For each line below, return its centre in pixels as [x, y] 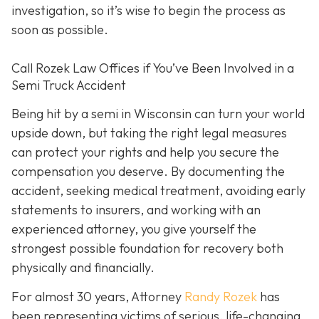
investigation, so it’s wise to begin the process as [148, 10]
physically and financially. [83, 267]
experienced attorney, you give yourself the [134, 229]
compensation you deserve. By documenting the [148, 171]
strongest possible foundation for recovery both [147, 248]
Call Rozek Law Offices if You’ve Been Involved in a [153, 68]
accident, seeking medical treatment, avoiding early [158, 190]
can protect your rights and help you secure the [145, 152]
